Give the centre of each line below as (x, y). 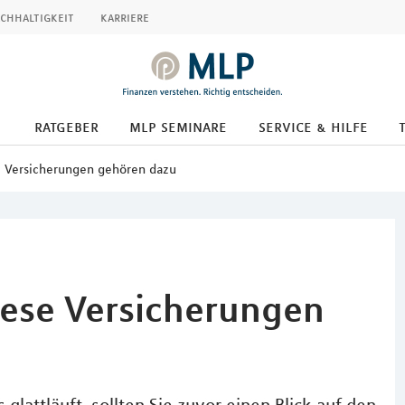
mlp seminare (178, 127)
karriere (125, 17)
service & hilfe (313, 127)
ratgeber (66, 127)
